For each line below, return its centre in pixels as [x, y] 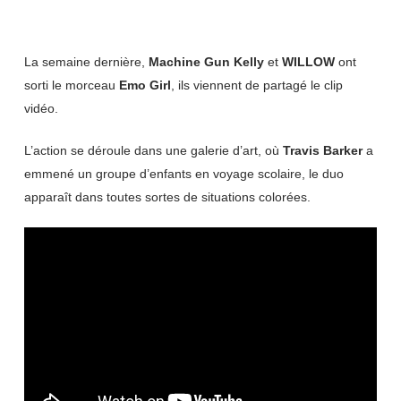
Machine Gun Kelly [206, 62]
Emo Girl [145, 85]
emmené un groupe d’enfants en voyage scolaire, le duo [183, 174]
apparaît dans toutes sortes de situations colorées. [167, 197]
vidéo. [41, 108]
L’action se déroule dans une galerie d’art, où [153, 150]
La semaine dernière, [86, 62]
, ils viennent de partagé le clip [256, 85]
